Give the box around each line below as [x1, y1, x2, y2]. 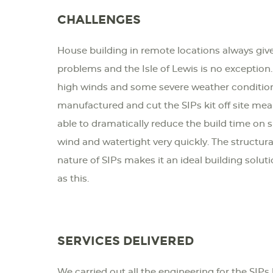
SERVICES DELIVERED [57, 233, 194, 248]
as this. [57, 174, 90, 183]
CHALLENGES [57, 12, 141, 27]
